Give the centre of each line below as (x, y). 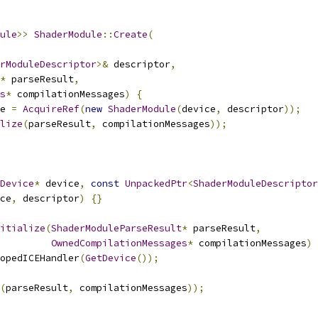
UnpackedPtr (156, 183)
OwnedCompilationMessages (119, 243)
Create (131, 34)
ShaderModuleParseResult (116, 228)
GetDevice (111, 258)
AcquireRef (51, 109)
